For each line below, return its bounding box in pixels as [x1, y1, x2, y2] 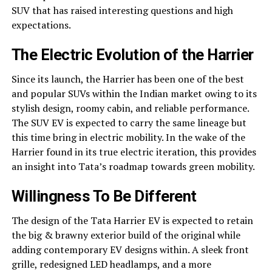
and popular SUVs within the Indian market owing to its [11, 87, 257, 101]
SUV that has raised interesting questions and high [11, 4, 233, 18]
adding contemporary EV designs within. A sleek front [11, 243, 249, 257]
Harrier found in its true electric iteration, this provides [11, 145, 256, 159]
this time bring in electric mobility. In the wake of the [11, 131, 245, 144]
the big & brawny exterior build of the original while [11, 228, 240, 242]
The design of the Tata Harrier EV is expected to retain [11, 214, 253, 228]
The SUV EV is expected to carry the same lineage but [11, 116, 246, 130]
